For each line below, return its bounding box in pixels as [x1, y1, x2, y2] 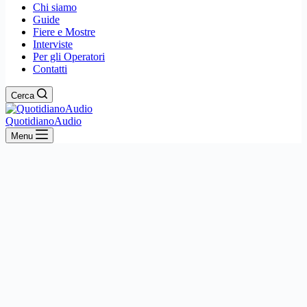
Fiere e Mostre [33, 26, 95, 38]
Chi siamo [33, 1, 77, 13]
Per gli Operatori [33, 51, 105, 62]
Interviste [33, 38, 73, 50]
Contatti [33, 63, 67, 75]
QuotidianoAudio [5, 115, 82, 127]
